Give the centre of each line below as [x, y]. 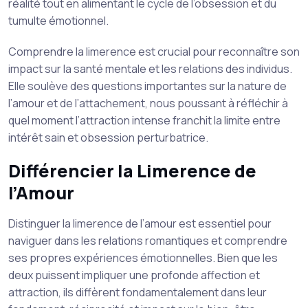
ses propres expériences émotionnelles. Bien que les [143, 258]
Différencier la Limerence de [132, 171]
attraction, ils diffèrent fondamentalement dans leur [137, 292]
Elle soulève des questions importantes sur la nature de [147, 86]
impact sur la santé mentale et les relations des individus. [150, 69]
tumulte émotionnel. [58, 21]
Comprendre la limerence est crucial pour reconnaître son [154, 52]
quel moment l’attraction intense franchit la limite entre [144, 120]
